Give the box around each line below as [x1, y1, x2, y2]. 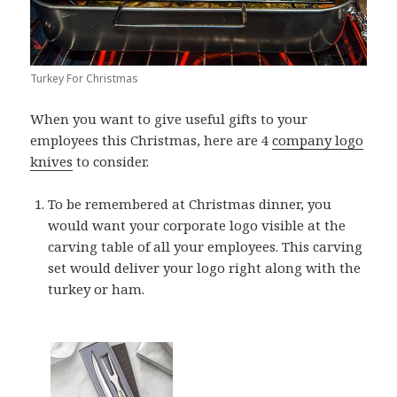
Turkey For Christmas [30, 70, 139, 86]
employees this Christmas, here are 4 [30, 130, 273, 149]
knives [30, 152, 74, 170]
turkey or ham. [48, 279, 145, 298]
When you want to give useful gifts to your [30, 109, 308, 128]
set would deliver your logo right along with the [48, 258, 362, 276]
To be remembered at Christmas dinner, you [48, 194, 332, 213]
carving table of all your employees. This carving [48, 237, 363, 255]
